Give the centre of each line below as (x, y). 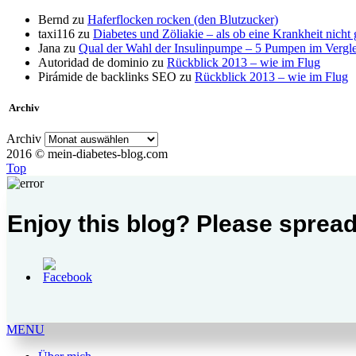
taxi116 (56, 33)
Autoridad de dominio (93, 62)
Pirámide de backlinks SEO (107, 76)
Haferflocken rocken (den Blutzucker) (183, 19)
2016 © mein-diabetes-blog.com (87, 153)
